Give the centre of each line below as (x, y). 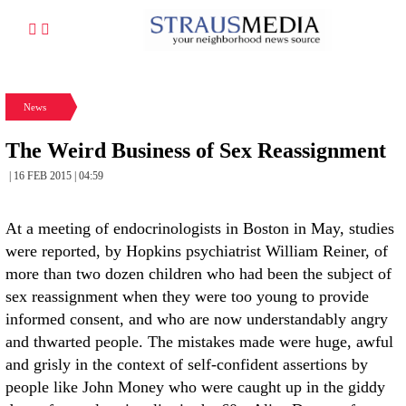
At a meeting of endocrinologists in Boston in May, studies (200, 228)
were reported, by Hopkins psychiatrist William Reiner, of (197, 251)
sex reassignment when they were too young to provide (187, 296)
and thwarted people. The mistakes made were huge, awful (199, 342)
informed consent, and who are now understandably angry (197, 319)
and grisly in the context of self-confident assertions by (187, 364)
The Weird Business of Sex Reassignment (196, 150)
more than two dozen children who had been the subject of (198, 274)
